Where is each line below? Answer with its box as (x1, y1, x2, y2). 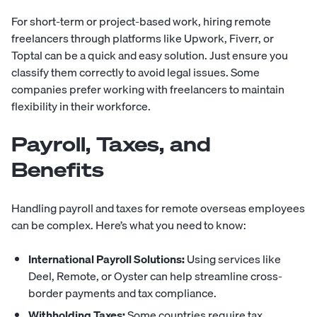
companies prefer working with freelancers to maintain (11, 79, 284, 98)
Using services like (185, 249, 281, 268)
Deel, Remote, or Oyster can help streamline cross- (28, 266, 282, 285)
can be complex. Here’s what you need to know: (11, 215, 246, 234)
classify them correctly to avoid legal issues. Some (11, 62, 260, 81)
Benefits (11, 156, 104, 183)
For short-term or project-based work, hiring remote (11, 11, 271, 30)
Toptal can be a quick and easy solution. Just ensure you (11, 45, 288, 64)
